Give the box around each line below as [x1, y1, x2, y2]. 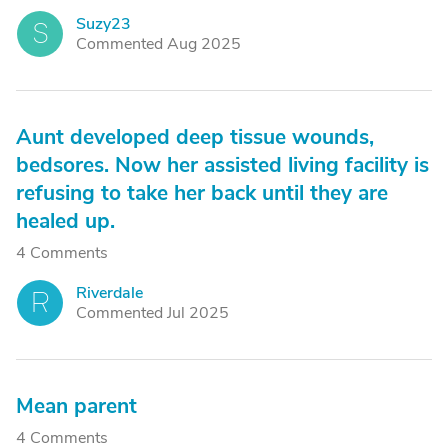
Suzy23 [76, 13, 131, 35]
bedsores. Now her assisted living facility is [16, 151, 429, 179]
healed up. [16, 207, 115, 235]
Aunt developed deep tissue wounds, [16, 123, 374, 151]
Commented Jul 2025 [76, 302, 229, 324]
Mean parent [16, 392, 137, 420]
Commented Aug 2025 [76, 33, 241, 55]
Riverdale [76, 282, 143, 304]
